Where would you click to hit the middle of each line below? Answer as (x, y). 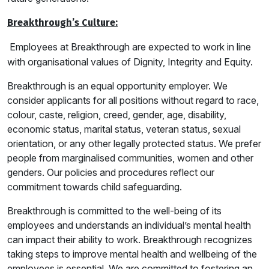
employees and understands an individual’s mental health (129, 225)
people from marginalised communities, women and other (130, 158)
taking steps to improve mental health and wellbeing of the (132, 254)
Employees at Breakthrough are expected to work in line (130, 47)
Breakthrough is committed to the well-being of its (114, 210)
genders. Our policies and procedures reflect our (111, 172)
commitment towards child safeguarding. (95, 186)
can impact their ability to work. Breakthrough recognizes (130, 239)
